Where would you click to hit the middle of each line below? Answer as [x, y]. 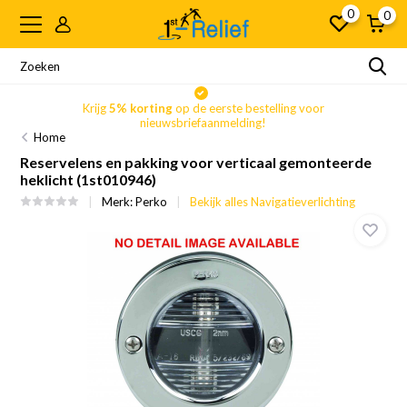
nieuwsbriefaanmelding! [203, 123]
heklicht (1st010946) [89, 179]
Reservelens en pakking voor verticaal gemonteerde [196, 162]
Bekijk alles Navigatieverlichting [273, 202]
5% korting [140, 108]
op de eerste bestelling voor [248, 108]
